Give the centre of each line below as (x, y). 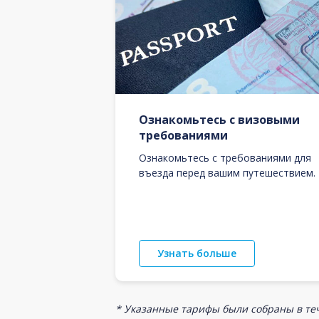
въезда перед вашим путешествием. (227, 172)
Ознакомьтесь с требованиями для (225, 157)
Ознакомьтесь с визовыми (219, 119)
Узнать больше (197, 253)
